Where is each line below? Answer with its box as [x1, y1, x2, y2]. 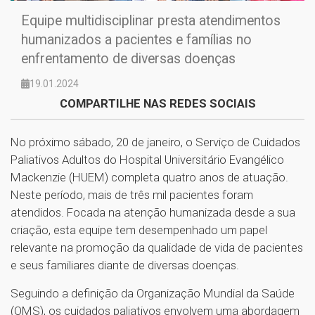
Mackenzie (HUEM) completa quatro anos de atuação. [11, 169, 288, 184]
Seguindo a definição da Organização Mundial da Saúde [11, 285, 295, 300]
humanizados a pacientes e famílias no [21, 31, 252, 48]
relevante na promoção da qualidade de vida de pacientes [11, 240, 303, 255]
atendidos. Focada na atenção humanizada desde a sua [11, 205, 295, 219]
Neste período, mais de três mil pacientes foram [11, 187, 253, 202]
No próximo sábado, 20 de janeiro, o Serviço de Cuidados [11, 134, 300, 149]
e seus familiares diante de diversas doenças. [11, 257, 242, 272]
